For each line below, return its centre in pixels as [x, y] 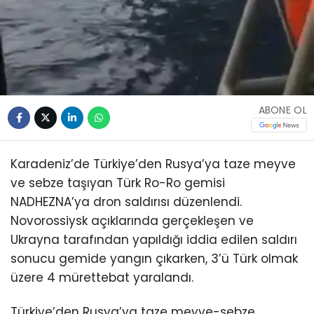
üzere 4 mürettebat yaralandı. [102, 278]
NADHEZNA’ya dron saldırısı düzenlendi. [126, 202]
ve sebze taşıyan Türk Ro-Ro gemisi [118, 183]
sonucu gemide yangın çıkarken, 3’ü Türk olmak [154, 259]
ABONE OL [282, 110]
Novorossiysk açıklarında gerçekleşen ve [132, 221]
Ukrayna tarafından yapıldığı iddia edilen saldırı [154, 240]
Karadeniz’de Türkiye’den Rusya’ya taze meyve [153, 164]
